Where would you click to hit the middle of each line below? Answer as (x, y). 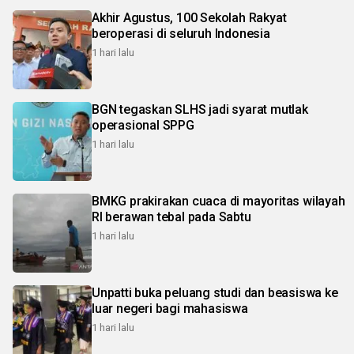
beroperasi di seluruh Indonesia (181, 34)
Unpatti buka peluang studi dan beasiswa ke (215, 293)
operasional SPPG (143, 126)
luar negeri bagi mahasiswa (170, 309)
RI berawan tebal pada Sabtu (171, 217)
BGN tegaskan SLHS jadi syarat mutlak (200, 110)
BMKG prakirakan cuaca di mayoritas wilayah (218, 201)
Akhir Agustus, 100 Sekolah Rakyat (189, 18)
